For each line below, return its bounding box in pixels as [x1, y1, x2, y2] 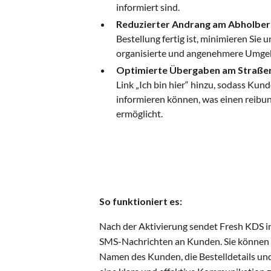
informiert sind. [116, 1, 180, 13]
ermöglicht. [116, 108, 163, 120]
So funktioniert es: [99, 195, 182, 207]
